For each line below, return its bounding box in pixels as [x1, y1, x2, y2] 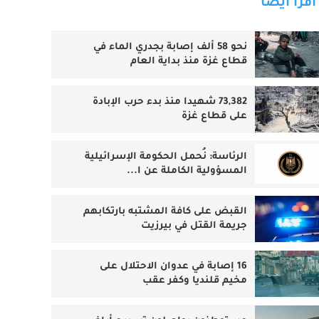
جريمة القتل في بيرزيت [140, 251, 247, 262]
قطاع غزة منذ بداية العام [130, 86, 247, 98]
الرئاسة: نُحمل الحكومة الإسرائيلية [84, 182, 247, 193]
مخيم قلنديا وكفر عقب [142, 305, 247, 317]
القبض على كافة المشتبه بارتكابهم [83, 236, 247, 248]
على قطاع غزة [181, 141, 247, 152]
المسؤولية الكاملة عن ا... [126, 196, 247, 207]
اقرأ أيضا [260, 27, 316, 41]
